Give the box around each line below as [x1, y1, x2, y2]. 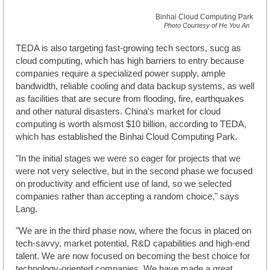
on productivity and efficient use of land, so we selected [16, 179, 231, 189]
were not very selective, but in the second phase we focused [16, 166, 253, 177]
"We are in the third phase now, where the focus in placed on [16, 226, 251, 236]
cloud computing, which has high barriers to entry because [16, 56, 244, 66]
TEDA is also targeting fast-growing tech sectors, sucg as [16, 43, 241, 54]
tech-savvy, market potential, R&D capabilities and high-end [16, 239, 250, 249]
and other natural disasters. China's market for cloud [16, 107, 221, 117]
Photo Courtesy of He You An [164, 22, 250, 30]
